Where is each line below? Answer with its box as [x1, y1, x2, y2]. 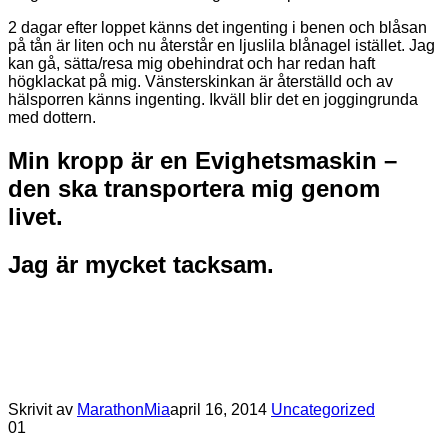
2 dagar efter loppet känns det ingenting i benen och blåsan [8, 18, 427, 36]
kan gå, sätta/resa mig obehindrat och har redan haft [8, 54, 375, 72]
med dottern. [8, 108, 96, 126]
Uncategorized [271, 400, 375, 418]
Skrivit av [8, 400, 77, 418]
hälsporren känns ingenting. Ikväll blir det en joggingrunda [8, 90, 418, 108]
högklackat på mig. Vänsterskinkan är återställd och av [8, 72, 393, 90]
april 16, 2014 [170, 400, 267, 418]
